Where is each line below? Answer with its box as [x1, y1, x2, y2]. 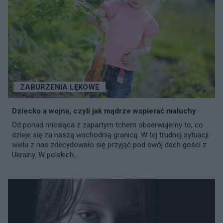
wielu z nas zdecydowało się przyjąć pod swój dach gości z [12, 140, 207, 149]
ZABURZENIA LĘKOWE [20, 82, 100, 92]
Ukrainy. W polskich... [12, 150, 78, 159]
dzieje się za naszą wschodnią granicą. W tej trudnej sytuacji [12, 130, 209, 139]
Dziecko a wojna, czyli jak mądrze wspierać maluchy [12, 106, 196, 115]
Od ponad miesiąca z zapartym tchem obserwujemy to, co [12, 120, 203, 129]
